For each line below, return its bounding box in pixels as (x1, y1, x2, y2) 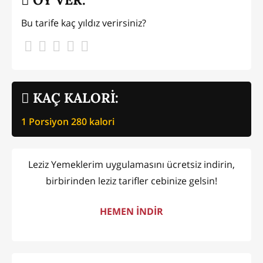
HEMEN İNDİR (100, 205, 163, 218)
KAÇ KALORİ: (29, 89, 119, 107)
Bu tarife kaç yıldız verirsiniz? (21, 16, 146, 30)
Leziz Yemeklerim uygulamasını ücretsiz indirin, (28, 158, 235, 171)
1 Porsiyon (21, 114, 71, 128)
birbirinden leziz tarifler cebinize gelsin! (46, 174, 217, 188)
